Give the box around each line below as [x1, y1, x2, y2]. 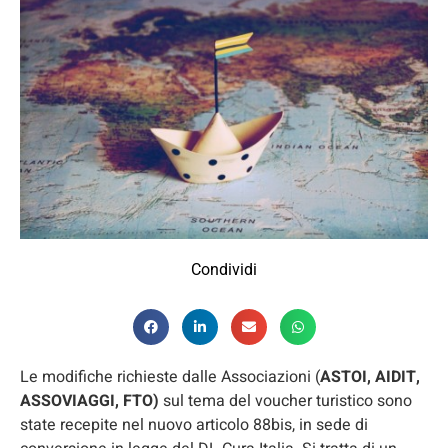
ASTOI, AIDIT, [320, 364, 420, 389]
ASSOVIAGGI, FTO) [20, 388, 163, 413]
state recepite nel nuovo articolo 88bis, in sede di [20, 412, 368, 437]
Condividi [191, 259, 257, 279]
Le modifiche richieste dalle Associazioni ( [20, 364, 320, 389]
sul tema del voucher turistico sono [163, 388, 412, 413]
